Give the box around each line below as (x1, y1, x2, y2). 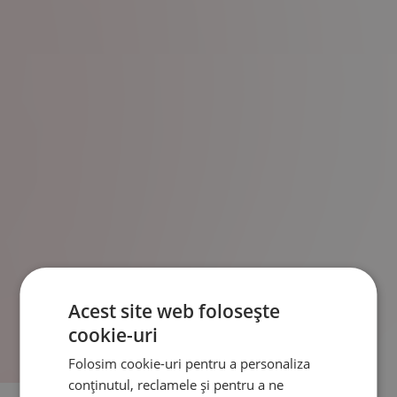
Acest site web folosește (68, 299, 281, 323)
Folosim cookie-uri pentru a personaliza (68, 354, 311, 372)
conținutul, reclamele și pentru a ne (68, 376, 284, 393)
